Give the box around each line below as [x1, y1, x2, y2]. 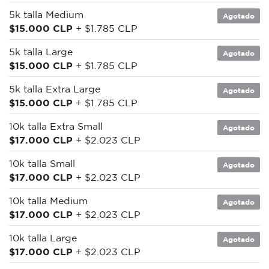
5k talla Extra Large [9, 83, 100, 94]
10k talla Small [9, 157, 75, 169]
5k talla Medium [9, 8, 83, 20]
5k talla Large [9, 46, 73, 57]
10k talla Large [9, 232, 77, 243]
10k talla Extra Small [9, 120, 103, 131]
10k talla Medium [9, 195, 88, 206]
